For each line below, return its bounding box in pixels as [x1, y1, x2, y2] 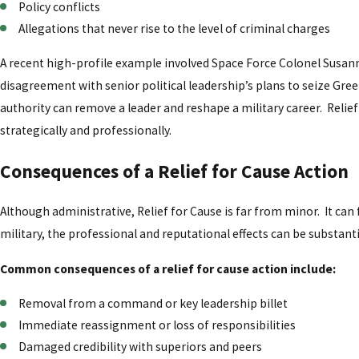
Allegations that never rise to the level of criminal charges [18, 20, 331, 36]
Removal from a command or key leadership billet [18, 295, 291, 311]
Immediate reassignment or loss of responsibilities [18, 317, 299, 333]
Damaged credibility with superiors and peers [18, 339, 265, 355]
